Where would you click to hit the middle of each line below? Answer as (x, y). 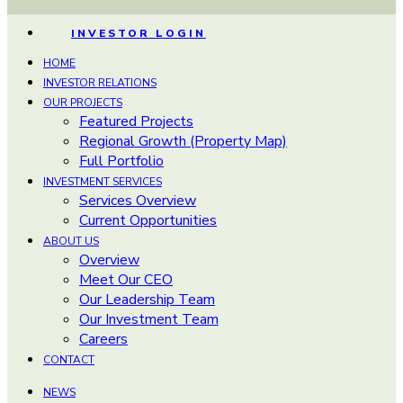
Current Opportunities (148, 220)
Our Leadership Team (147, 300)
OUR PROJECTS (83, 103)
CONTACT (69, 360)
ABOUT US (71, 241)
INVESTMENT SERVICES (103, 182)
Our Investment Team (149, 319)
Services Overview (138, 201)
